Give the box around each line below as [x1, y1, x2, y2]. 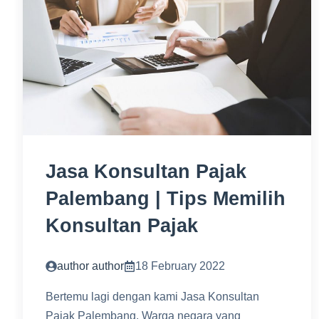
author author [57, 260, 124, 272]
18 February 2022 [135, 260, 225, 272]
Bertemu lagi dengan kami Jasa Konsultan [46, 291, 259, 303]
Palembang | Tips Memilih [46, 188, 286, 209]
